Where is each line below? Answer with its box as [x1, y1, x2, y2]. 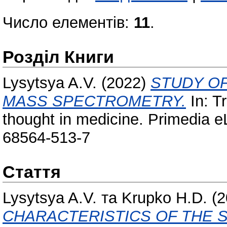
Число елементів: [3, 14, 134, 31]
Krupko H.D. [122, 188, 207, 207]
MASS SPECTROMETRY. [3, 92, 186, 110]
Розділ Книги [3, 47, 114, 66]
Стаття [3, 162, 61, 181]
